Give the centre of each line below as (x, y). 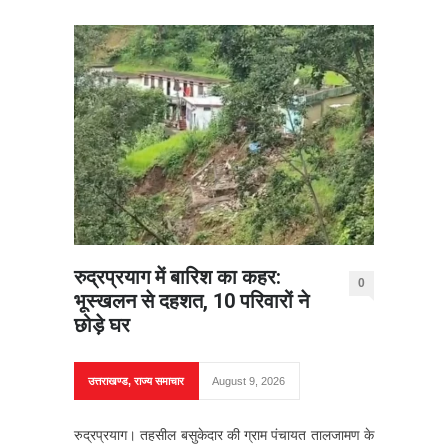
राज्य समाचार (159, 380)
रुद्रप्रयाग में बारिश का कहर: (177, 276)
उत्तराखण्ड (108, 380)
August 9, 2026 (248, 380)
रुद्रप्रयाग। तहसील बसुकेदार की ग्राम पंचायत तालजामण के (224, 434)
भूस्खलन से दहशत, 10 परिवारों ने (191, 300)
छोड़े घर (102, 324)
